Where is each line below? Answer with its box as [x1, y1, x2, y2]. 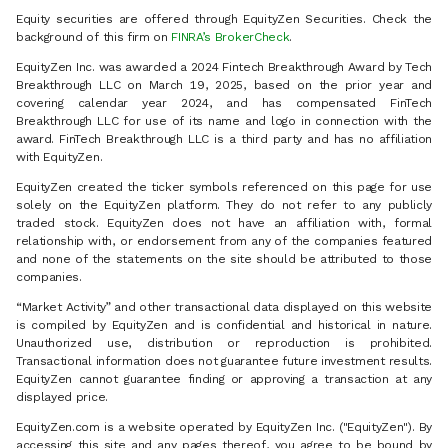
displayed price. [16, 390, 108, 405]
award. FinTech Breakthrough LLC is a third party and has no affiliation [16, 132, 432, 147]
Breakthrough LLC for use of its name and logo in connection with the [16, 114, 432, 129]
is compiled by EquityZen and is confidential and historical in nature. [16, 318, 432, 333]
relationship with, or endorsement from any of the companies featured [16, 234, 432, 249]
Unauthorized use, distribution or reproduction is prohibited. [16, 336, 432, 351]
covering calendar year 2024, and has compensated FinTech [16, 96, 432, 111]
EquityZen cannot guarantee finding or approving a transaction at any [16, 372, 432, 387]
